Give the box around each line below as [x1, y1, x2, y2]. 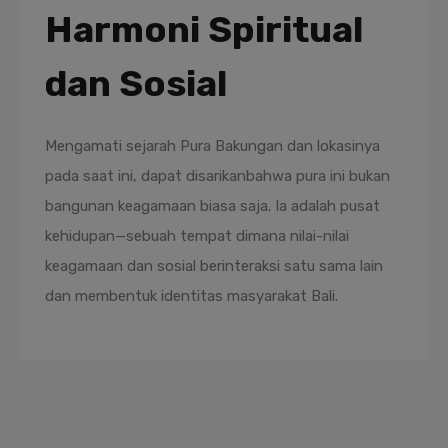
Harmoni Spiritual [45, 8, 363, 51]
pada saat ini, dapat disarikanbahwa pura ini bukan [45, 167, 390, 185]
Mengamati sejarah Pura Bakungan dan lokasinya [45, 137, 380, 155]
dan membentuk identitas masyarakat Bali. [45, 287, 338, 305]
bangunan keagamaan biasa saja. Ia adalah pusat [45, 197, 380, 215]
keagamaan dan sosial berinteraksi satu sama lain [45, 257, 383, 275]
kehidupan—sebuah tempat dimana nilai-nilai [45, 227, 349, 245]
